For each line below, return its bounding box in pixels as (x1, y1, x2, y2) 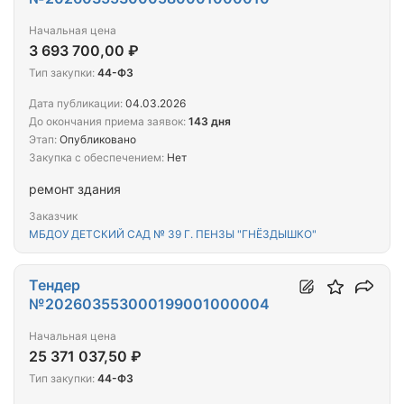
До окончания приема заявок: (29, 115, 186, 129)
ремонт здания (29, 181, 121, 197)
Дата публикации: (29, 96, 123, 111)
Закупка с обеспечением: (29, 151, 164, 165)
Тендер (29, 276, 80, 295)
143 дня (188, 115, 231, 129)
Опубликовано (57, 133, 136, 147)
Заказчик (29, 209, 78, 224)
